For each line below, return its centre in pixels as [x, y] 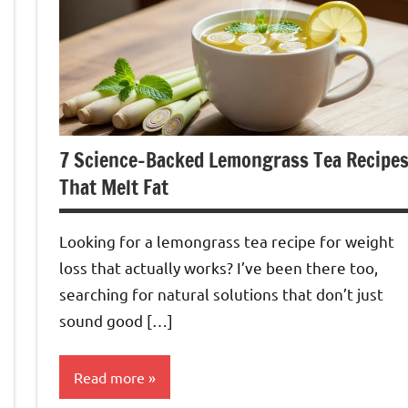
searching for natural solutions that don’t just [221, 294]
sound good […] [116, 321]
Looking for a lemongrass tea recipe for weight [227, 241]
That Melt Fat [114, 188]
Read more [109, 377]
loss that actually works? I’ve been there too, [219, 268]
